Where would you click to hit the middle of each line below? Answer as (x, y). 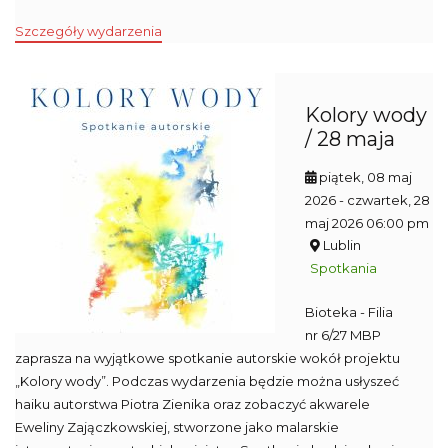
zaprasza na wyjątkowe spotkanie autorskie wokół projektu (207, 358)
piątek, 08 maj (365, 177)
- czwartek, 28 (384, 200)
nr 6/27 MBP (343, 335)
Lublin (340, 245)
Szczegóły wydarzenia (88, 31)
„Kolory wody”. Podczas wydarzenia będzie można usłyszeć (207, 381)
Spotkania (343, 268)
